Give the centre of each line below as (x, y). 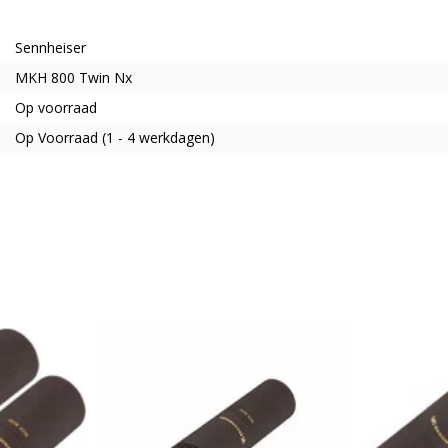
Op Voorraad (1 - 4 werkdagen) (115, 137)
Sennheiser (50, 47)
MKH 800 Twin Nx (73, 77)
